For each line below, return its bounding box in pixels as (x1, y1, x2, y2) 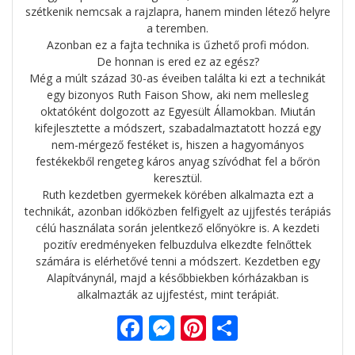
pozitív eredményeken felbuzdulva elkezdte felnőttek (44, 237, 311, 253)
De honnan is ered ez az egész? (96, 54, 259, 70)
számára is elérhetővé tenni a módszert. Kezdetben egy (35, 254, 320, 269)
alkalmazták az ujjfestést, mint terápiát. (76, 287, 279, 303)
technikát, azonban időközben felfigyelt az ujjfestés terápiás (24, 204, 331, 219)
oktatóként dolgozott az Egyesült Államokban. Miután (40, 104, 315, 120)
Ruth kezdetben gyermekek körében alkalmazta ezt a (41, 187, 314, 203)
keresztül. (153, 170, 202, 186)
